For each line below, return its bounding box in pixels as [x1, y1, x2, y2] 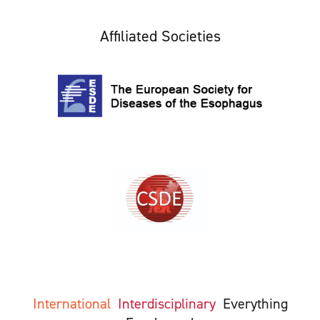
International [32, 294, 118, 313]
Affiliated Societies [99, 26, 221, 47]
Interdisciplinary [117, 294, 216, 313]
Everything [222, 294, 288, 313]
